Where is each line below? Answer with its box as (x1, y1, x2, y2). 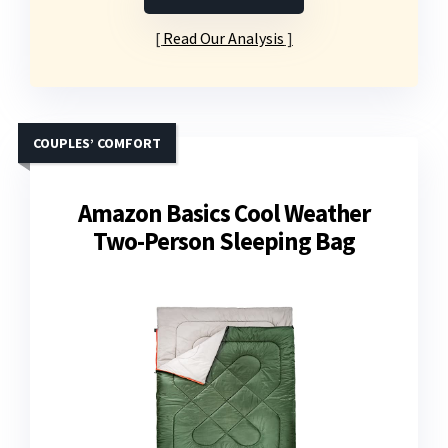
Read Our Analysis (163, 28, 284, 49)
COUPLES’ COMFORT (33, 134, 161, 153)
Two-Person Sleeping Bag (93, 225, 355, 258)
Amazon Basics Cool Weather (78, 197, 370, 230)
